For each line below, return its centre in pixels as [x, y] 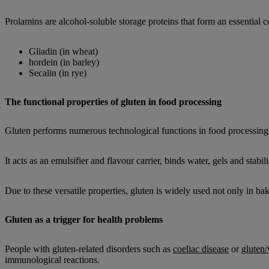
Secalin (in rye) [58, 73]
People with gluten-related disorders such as [89, 249]
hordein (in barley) [64, 62]
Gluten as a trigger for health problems [84, 220]
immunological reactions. [52, 259]
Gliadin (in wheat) [63, 51]
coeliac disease [201, 249]
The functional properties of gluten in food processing [113, 101]
